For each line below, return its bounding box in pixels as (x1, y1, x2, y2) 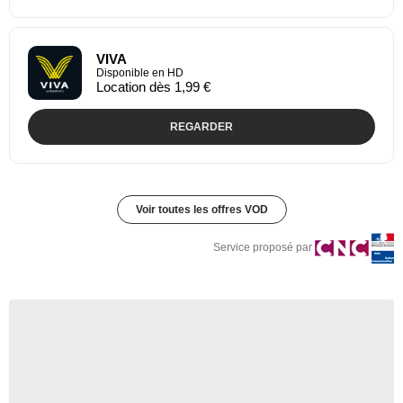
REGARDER (170, 120, 233, 133)
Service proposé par (213, 240, 312, 254)
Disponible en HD (96, 66, 184, 79)
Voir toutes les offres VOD (135, 202, 268, 216)
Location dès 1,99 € (96, 78, 210, 94)
